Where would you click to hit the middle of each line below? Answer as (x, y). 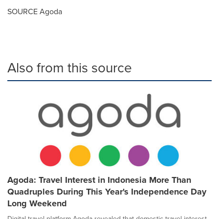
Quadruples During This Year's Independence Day (107, 192)
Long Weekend (37, 203)
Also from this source (70, 68)
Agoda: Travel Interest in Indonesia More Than (99, 180)
